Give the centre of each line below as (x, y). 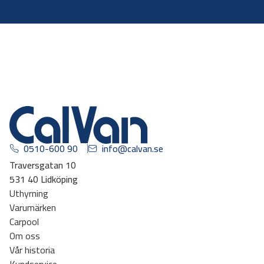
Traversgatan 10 (43, 165)
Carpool (24, 221)
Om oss (25, 235)
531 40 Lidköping (44, 179)
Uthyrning (29, 193)
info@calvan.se (133, 148)
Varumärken (33, 207)
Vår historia (32, 250)
